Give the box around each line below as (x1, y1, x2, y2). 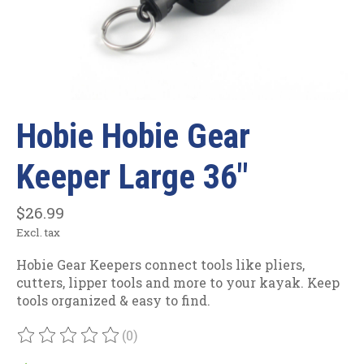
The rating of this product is (16, 335, 202, 353)
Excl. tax (16, 224, 60, 240)
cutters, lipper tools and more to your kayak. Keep (16, 273, 340, 291)
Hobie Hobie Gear (16, 116, 250, 157)
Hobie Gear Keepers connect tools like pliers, (16, 255, 305, 273)
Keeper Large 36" (16, 157, 248, 197)
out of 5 (210, 335, 261, 353)
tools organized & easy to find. (16, 291, 210, 309)
